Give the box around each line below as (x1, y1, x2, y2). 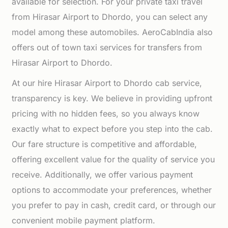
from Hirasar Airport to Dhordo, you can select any (12, 12, 208, 22)
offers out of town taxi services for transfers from (12, 42, 203, 52)
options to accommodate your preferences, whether (12, 185, 212, 195)
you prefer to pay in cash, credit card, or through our (12, 200, 216, 210)
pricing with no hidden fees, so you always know (12, 108, 200, 119)
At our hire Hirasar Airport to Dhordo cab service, (12, 78, 203, 88)
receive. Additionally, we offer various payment (12, 169, 193, 180)
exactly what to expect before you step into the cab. (12, 124, 213, 134)
